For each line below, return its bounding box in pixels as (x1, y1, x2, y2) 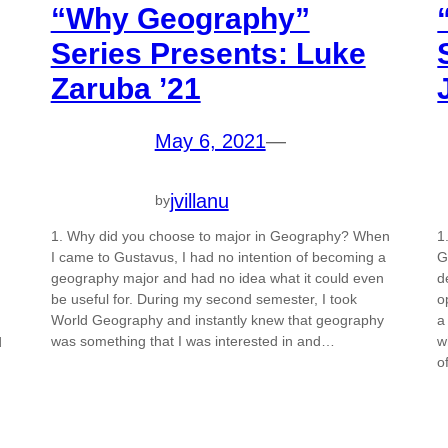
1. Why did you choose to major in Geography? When (50, 227, 390, 244)
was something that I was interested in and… (50, 332, 335, 349)
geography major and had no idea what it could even (50, 269, 384, 286)
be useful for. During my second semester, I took (50, 290, 357, 307)
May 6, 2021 (154, 130, 266, 153)
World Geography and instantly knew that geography (50, 311, 384, 328)
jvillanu (169, 189, 229, 212)
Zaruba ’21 (50, 72, 201, 106)
